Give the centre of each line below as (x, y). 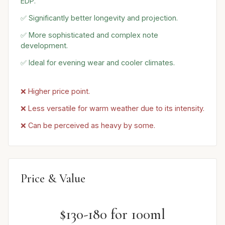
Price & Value (53, 179)
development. (44, 45)
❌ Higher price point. (55, 91)
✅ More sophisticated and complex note (89, 35)
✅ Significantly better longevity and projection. (99, 18)
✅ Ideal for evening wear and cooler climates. (98, 62)
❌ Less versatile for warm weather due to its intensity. (113, 108)
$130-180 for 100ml (113, 214)
